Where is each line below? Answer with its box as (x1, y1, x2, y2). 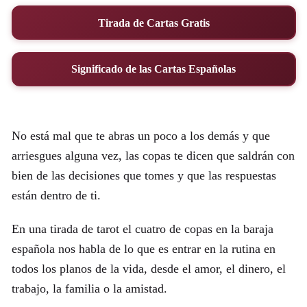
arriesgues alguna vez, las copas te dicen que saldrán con (11, 149, 295, 163)
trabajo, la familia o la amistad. (11, 282, 167, 296)
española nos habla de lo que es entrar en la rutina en (11, 242, 275, 256)
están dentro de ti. (11, 188, 101, 203)
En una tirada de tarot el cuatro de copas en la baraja (11, 222, 273, 236)
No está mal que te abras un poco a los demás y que (11, 129, 270, 143)
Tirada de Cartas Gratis (97, 16, 210, 29)
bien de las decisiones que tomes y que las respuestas (11, 169, 276, 183)
